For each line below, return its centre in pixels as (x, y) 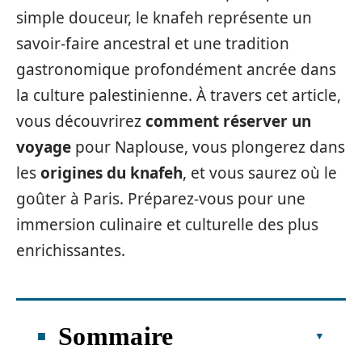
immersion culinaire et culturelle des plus (167, 225)
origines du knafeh (112, 173)
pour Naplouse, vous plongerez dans (208, 147)
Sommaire (116, 336)
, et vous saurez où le (260, 173)
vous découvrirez (81, 121)
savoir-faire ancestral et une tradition (153, 44)
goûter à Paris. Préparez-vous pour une (161, 199)
